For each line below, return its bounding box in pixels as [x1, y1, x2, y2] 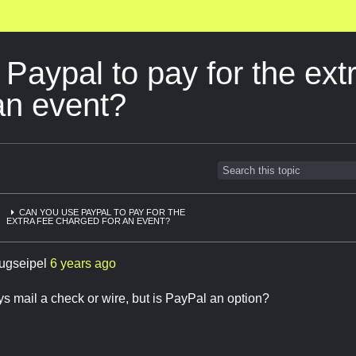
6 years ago [50, 257, 116, 271]
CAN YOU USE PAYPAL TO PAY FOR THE [19, 207, 186, 218]
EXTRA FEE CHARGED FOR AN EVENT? [6, 216, 171, 226]
